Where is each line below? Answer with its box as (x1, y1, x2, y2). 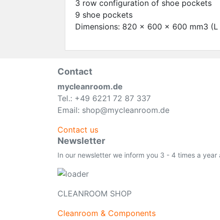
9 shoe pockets (75, 9, 133, 20)
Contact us (57, 124, 98, 135)
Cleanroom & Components (57, 208, 156, 218)
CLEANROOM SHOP (57, 188, 132, 198)
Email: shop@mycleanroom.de (57, 105, 169, 115)
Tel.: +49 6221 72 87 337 (57, 93, 151, 103)
